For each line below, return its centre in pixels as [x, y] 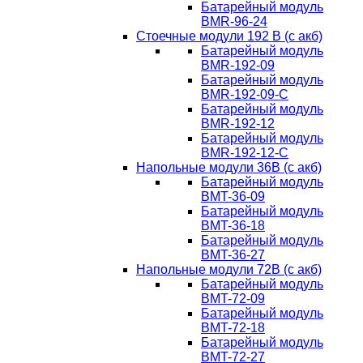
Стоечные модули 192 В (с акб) [229, 36]
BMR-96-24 [234, 21]
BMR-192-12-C [245, 152]
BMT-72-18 [233, 327]
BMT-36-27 [233, 254]
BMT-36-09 [233, 196]
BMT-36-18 [233, 225]
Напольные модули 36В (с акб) [229, 167]
